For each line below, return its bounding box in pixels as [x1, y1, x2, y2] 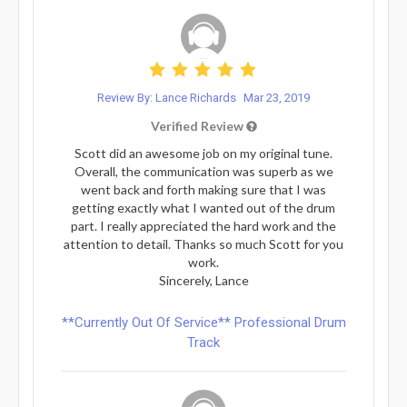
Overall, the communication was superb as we [74, 163, 333, 179]
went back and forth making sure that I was [81, 181, 326, 197]
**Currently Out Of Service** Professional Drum [61, 313, 346, 331]
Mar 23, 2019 [243, 90, 310, 104]
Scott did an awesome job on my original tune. [74, 144, 333, 161]
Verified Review [150, 117, 246, 134]
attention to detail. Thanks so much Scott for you [64, 235, 343, 252]
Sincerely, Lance [158, 272, 249, 288]
